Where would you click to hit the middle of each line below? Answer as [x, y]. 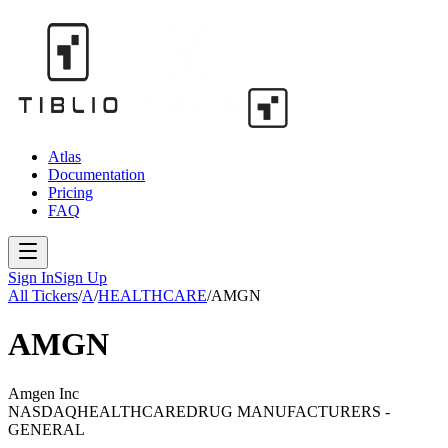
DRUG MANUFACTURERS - [288, 411]
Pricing [70, 192]
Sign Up [80, 277]
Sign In [31, 277]
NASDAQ [42, 411]
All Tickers [43, 295]
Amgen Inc [43, 393]
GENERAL [46, 429]
